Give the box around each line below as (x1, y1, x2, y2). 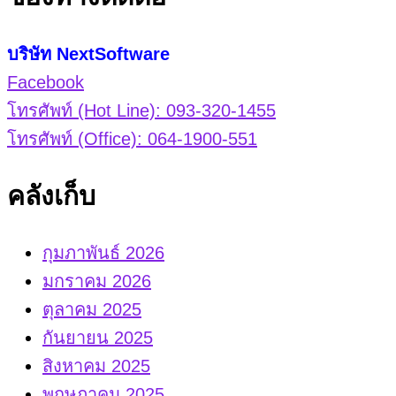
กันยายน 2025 (42, 328, 153, 348)
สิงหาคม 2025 (42, 356, 150, 377)
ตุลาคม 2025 (42, 300, 141, 320)
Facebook (7, 72, 84, 92)
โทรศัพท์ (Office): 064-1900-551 (7, 128, 257, 148)
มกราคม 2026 (42, 271, 151, 292)
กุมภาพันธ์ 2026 (42, 243, 164, 263)
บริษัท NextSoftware (7, 43, 170, 64)
